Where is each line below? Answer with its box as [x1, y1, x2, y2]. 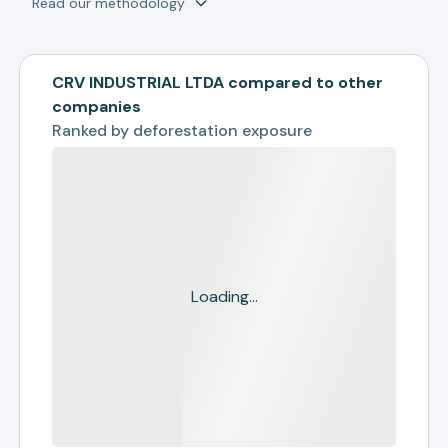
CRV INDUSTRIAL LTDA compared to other [52, 72, 384, 93]
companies [52, 96, 142, 117]
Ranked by [52, 120, 134, 141]
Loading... [190, 286, 258, 307]
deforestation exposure [133, 120, 313, 141]
